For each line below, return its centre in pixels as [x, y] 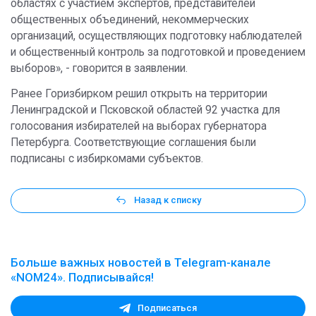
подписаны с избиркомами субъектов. [107, 158]
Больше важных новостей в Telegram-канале [141, 262]
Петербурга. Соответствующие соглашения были [133, 142]
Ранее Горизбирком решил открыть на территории [139, 93]
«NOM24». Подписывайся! [82, 277]
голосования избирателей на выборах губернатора [139, 126]
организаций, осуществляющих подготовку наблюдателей [156, 36]
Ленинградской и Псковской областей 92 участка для [145, 110]
